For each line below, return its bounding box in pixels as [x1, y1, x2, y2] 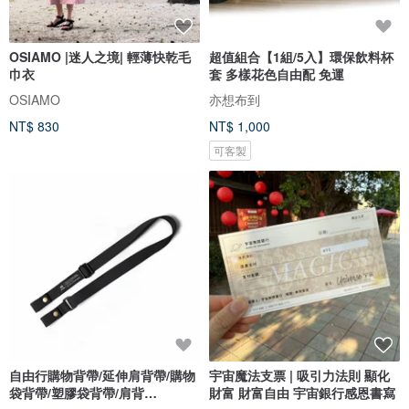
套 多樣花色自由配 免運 [209, 64, 344, 83]
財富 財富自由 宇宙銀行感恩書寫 [209, 383, 395, 402]
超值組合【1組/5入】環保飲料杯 [209, 47, 393, 66]
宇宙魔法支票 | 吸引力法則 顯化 [209, 365, 390, 384]
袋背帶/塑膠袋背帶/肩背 [9, 383, 144, 402]
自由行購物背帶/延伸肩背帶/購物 [9, 365, 195, 384]
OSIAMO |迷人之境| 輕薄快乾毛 [9, 47, 191, 66]
